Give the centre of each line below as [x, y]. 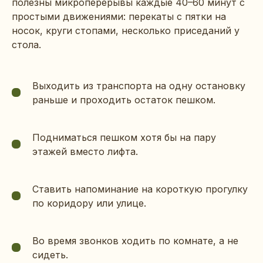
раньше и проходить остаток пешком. [124, 100]
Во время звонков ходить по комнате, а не [135, 240]
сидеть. [50, 254]
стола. [26, 44]
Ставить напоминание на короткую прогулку [140, 189]
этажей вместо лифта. [85, 151]
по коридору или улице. [89, 203]
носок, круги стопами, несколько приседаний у [126, 30]
